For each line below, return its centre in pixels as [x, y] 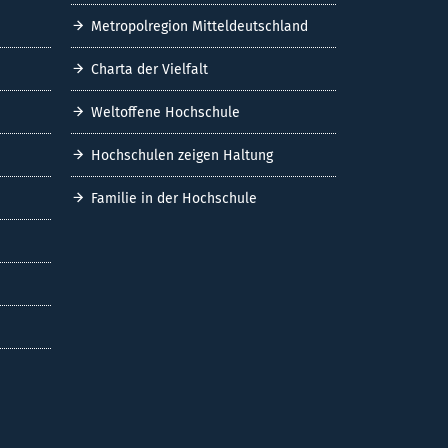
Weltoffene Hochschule [165, 112]
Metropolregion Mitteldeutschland [199, 26]
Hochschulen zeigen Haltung [182, 155]
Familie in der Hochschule [174, 198]
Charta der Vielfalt [149, 69]
